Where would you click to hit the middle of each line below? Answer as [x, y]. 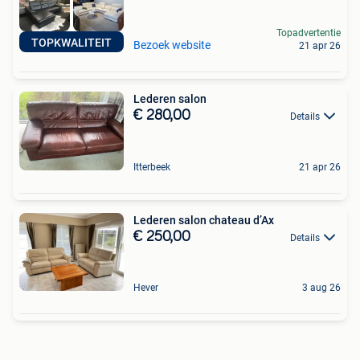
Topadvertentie [309, 33]
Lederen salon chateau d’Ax [204, 220]
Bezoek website [172, 45]
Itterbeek [152, 167]
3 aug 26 [321, 288]
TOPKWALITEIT [72, 43]
